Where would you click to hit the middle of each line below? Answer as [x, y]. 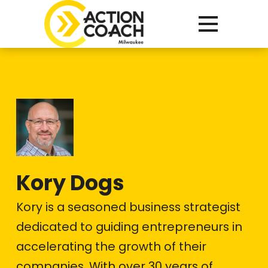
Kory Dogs [70, 183]
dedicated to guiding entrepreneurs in [129, 227]
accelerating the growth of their [111, 246]
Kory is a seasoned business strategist [128, 207]
